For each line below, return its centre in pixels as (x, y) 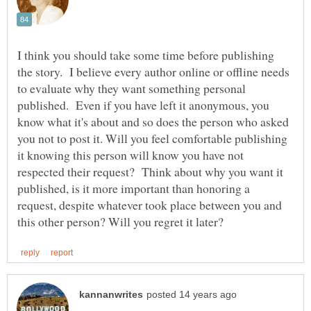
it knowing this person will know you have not (131, 154)
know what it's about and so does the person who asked (153, 121)
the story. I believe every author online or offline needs (153, 71)
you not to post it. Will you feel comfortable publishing (152, 138)
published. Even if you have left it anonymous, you (143, 104)
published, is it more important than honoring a (134, 188)
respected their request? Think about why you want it (150, 171)
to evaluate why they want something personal (132, 88)
